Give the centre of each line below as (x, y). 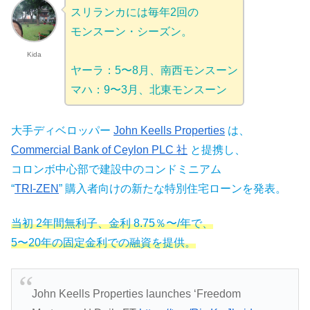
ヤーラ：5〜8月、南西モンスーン (154, 70)
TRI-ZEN (37, 189)
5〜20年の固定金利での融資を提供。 (103, 243)
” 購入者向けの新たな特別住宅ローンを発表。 (173, 189)
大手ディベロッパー (62, 131)
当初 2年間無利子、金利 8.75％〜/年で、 (112, 224)
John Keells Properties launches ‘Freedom (136, 294)
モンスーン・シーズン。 (131, 31)
